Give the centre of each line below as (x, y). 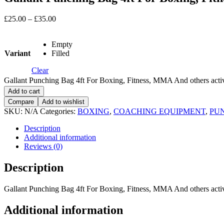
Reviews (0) (43, 146)
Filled (60, 53)
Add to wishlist (63, 102)
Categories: (59, 111)
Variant (17, 53)
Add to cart (24, 91)
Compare (21, 102)
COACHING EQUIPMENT (159, 111)
